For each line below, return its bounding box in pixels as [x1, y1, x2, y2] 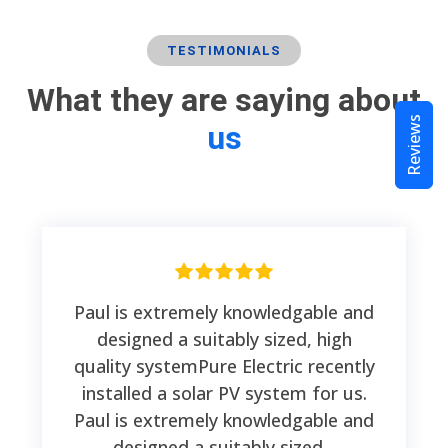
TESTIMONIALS [167, 43, 281, 59]
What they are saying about [27, 81, 421, 120]
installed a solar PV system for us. [81, 381, 367, 406]
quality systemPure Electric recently [73, 354, 375, 379]
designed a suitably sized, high [96, 327, 352, 352]
